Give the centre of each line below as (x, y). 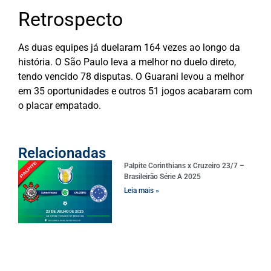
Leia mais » (142, 191)
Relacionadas (62, 153)
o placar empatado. (61, 105)
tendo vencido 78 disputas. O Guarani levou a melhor (131, 76)
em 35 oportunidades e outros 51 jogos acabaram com (135, 91)
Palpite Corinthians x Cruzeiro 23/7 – (184, 166)
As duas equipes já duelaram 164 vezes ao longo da (129, 47)
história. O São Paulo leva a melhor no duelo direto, (127, 62)
